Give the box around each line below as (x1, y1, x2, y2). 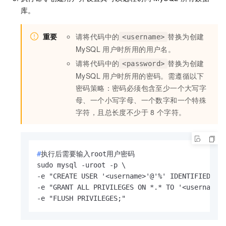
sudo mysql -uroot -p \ (37, 161, 126, 169)
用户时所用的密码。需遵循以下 (102, 71, 204, 81)
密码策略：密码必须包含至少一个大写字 (76, 83, 207, 93)
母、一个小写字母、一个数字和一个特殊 (76, 95, 207, 105)
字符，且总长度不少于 (76, 107, 148, 118)
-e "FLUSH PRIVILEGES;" (37, 194, 126, 203)
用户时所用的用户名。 (102, 44, 176, 54)
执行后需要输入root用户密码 (41, 150, 135, 158)
